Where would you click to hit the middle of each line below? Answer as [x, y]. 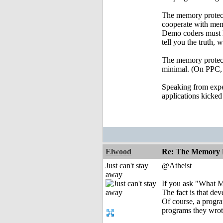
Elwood [118, 152]
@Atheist [177, 166]
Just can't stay [127, 166]
